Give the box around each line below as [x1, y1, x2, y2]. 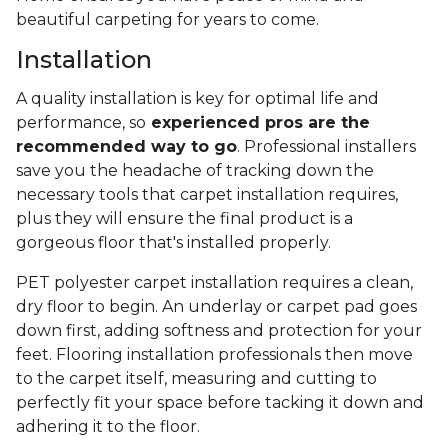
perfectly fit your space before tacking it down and [16, 393, 424, 413]
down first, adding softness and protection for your [16, 321, 422, 341]
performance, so [16, 113, 146, 133]
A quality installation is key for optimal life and [16, 89, 379, 109]
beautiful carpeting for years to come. [16, 10, 323, 30]
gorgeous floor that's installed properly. [16, 233, 335, 253]
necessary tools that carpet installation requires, [16, 185, 398, 205]
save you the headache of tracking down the [16, 161, 374, 181]
